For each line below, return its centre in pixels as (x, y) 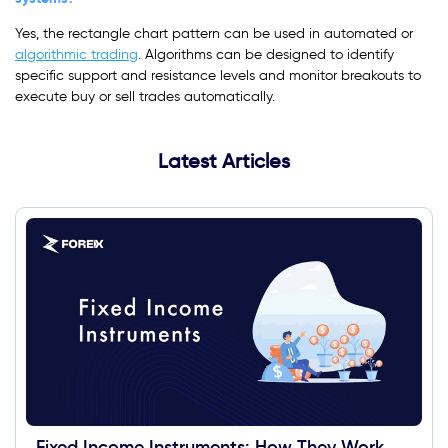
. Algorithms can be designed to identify (266, 55)
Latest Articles (224, 161)
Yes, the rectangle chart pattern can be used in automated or (214, 34)
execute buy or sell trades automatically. (145, 97)
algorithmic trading (76, 55)
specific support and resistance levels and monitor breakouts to (218, 76)
